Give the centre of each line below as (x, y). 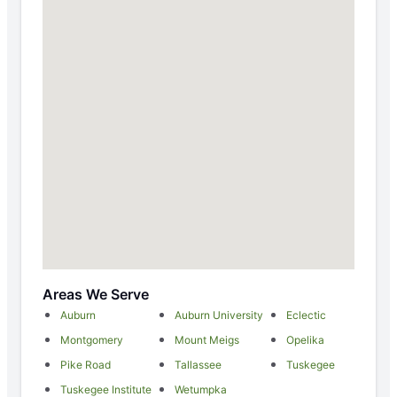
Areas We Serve (96, 295)
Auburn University (219, 315)
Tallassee (198, 365)
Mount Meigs (207, 340)
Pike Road (86, 365)
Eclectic (306, 315)
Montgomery (92, 340)
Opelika (305, 340)
